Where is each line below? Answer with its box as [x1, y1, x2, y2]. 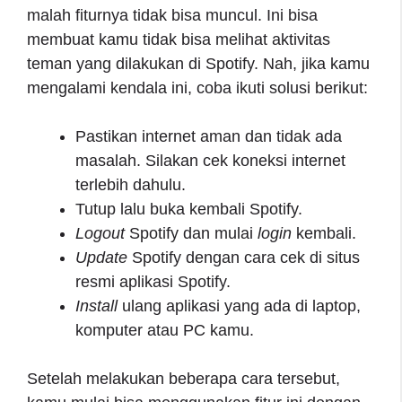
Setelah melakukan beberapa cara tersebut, [27, 369, 340, 388]
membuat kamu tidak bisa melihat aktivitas [27, 30, 330, 48]
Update [75, 248, 127, 267]
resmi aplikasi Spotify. [75, 272, 231, 291]
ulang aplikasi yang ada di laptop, [122, 296, 361, 315]
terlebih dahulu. [75, 175, 186, 194]
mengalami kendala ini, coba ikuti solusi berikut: [27, 78, 368, 97]
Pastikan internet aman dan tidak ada [75, 127, 342, 145]
